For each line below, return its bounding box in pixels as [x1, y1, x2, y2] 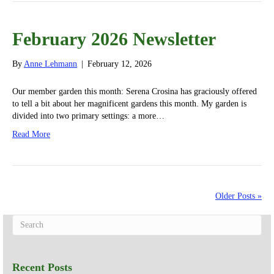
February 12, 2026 [87, 59, 152, 69]
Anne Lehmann [24, 59, 77, 69]
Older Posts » [215, 191, 262, 201]
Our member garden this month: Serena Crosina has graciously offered [12, 87, 257, 97]
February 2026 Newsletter [12, 29, 216, 50]
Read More [12, 130, 50, 139]
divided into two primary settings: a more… [12, 111, 165, 121]
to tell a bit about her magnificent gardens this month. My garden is [12, 99, 246, 109]
